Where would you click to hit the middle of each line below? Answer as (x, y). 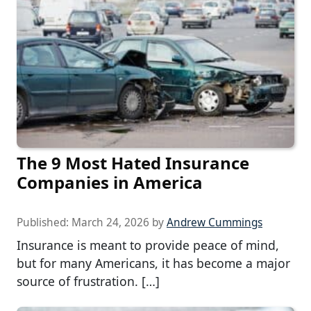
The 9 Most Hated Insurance (133, 163)
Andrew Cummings (215, 223)
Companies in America (110, 183)
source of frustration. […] (88, 281)
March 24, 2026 (110, 223)
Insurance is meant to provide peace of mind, (148, 245)
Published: (44, 223)
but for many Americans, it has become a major (153, 263)
